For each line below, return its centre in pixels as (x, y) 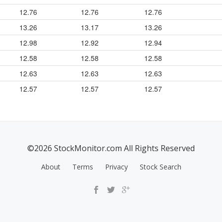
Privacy (116, 167)
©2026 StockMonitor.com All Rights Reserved (111, 148)
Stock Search (160, 167)
